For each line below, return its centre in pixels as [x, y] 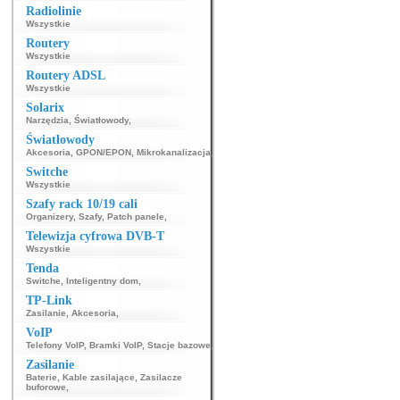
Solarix [45, 108]
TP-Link [49, 300]
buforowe [46, 387]
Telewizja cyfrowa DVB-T [95, 236]
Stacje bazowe [179, 345]
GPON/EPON [104, 152]
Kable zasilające [99, 377]
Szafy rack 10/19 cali [82, 204]
